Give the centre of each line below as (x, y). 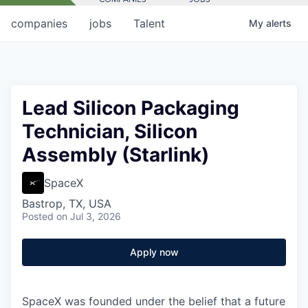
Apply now (154, 252)
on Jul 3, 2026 (89, 216)
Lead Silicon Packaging (131, 108)
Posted (38, 216)
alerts (279, 23)
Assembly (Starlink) (115, 154)
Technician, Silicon (110, 131)
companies (39, 23)
